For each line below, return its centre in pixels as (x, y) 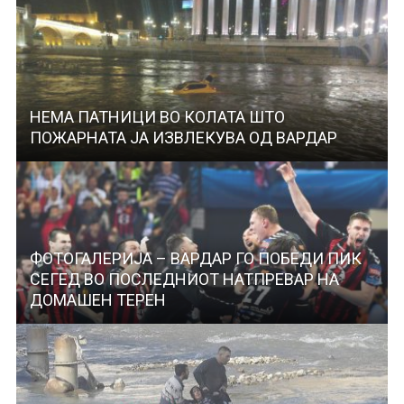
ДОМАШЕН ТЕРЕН (97, 300)
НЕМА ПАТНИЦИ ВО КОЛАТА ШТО (157, 117)
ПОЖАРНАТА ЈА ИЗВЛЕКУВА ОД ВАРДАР (183, 138)
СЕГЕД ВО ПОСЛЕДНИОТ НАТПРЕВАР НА (184, 280)
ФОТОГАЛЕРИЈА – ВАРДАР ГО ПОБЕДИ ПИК (195, 259)
